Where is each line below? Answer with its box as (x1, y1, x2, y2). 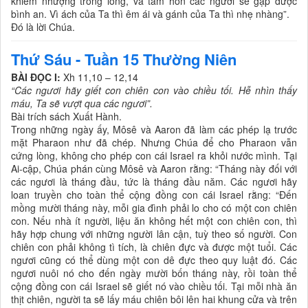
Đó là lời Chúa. (11, 20, 75, 34)
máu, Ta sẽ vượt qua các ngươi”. (11, 96, 153, 111)
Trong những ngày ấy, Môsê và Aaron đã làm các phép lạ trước (11, 122, 297, 137)
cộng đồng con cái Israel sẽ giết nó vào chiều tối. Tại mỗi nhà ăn (11, 279, 297, 294)
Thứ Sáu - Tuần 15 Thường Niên (11, 48, 236, 71)
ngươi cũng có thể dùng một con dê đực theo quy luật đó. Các (11, 253, 297, 267)
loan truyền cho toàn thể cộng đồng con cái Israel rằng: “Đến (11, 188, 297, 202)
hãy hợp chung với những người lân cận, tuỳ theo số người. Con (11, 227, 297, 241)
